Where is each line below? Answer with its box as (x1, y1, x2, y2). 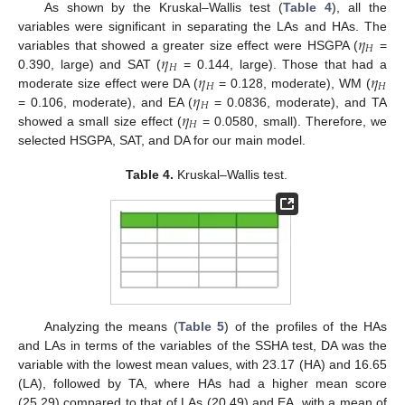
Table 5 (177, 319, 225, 334)
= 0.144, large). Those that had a (177, 57, 388, 72)
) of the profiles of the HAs (224, 319, 388, 334)
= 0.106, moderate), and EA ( (18, 95, 193, 110)
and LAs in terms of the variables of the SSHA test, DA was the (18, 338, 387, 353)
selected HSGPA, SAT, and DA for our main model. (18, 133, 306, 148)
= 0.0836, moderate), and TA (209, 95, 387, 110)
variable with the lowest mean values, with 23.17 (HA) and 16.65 (18, 357, 387, 372)
